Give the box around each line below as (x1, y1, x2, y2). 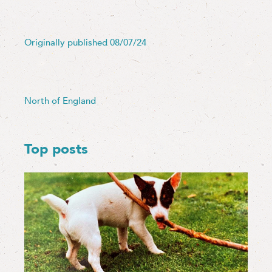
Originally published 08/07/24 (24, 36, 146, 49)
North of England (24, 94, 96, 107)
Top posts (24, 139, 88, 158)
